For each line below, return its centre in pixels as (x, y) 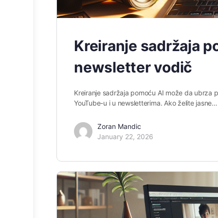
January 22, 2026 (125, 136)
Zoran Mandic (119, 126)
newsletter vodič (133, 67)
